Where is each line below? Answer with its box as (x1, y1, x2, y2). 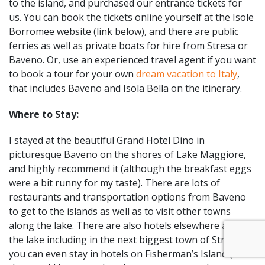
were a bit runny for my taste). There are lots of (9, 176, 220, 189)
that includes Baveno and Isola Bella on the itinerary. (9, 81, 242, 95)
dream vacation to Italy (136, 67, 237, 80)
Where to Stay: (9, 107, 79, 121)
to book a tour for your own (9, 67, 136, 80)
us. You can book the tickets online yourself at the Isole (9, 10, 254, 24)
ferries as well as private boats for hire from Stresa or (9, 38, 248, 52)
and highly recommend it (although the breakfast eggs (9, 161, 251, 175)
